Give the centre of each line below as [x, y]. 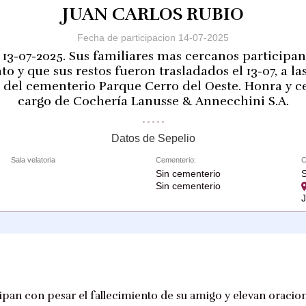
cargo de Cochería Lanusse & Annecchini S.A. [153, 101]
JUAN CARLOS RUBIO [153, 14]
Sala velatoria [33, 159]
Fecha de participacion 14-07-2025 [153, 38]
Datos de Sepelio [153, 138]
